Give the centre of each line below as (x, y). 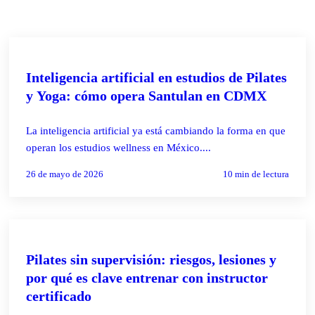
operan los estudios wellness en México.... (119, 147)
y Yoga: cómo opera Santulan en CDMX (147, 95)
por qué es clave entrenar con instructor (147, 277)
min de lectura (261, 174)
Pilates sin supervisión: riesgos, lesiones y (152, 259)
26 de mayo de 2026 (65, 174)
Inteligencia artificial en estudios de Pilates (157, 77)
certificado (59, 296)
